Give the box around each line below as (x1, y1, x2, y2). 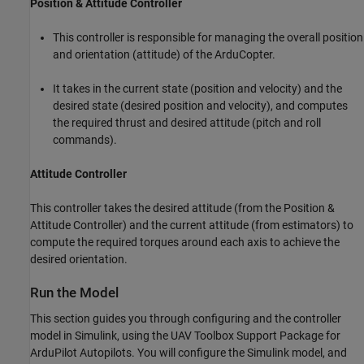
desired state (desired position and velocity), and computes (53, 99, 348, 113)
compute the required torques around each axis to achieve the (30, 236, 340, 249)
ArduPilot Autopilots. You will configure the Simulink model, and (30, 345, 347, 359)
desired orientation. (30, 253, 128, 266)
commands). (53, 133, 117, 147)
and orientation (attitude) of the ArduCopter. (53, 48, 275, 62)
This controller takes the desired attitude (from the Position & (30, 201, 335, 215)
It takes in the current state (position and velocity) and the (53, 82, 342, 96)
